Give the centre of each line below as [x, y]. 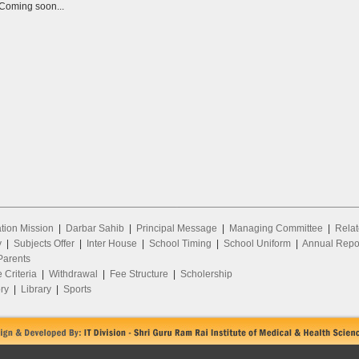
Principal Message [176, 228]
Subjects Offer [44, 244]
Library [36, 289]
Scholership [206, 274]
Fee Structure [139, 274]
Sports [77, 289]
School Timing [180, 244]
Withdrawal [73, 274]
